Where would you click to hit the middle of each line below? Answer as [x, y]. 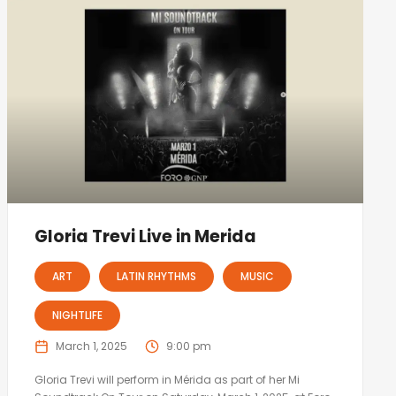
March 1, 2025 [91, 346]
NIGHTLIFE [77, 316]
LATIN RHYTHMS [156, 277]
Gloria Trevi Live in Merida [145, 237]
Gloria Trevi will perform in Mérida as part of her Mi [167, 380]
